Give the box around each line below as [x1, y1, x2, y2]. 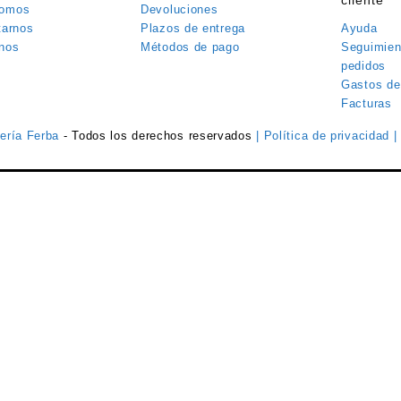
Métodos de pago [141, 40, 240, 55]
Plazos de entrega [141, 21, 245, 36]
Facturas [341, 97, 392, 111]
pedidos [341, 59, 386, 73]
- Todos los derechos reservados [63, 129, 257, 143]
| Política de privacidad [256, 129, 394, 143]
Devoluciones [141, 3, 218, 17]
